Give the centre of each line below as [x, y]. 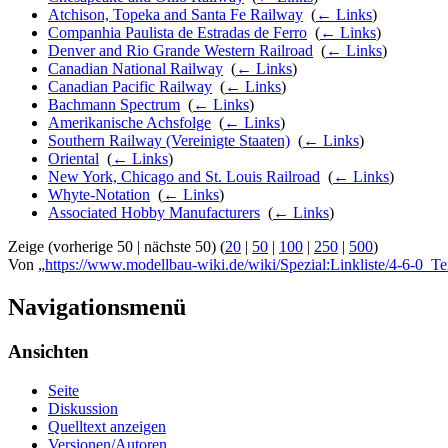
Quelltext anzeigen [107, 426]
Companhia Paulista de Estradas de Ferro [177, 33]
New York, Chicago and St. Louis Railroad [184, 177]
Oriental [73, 159]
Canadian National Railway [135, 69]
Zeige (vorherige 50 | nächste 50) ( [116, 247]
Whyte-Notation [99, 195]
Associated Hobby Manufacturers [154, 213]
